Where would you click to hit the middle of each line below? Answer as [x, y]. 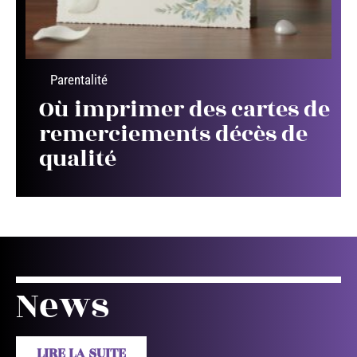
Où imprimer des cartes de [184, 110]
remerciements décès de [173, 135]
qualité [78, 159]
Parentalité [79, 80]
